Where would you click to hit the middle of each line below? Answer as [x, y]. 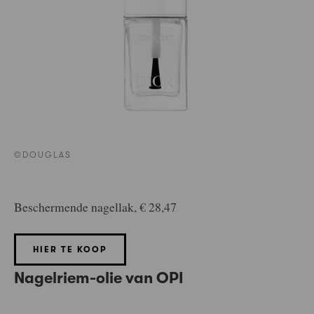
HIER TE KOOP [70, 250]
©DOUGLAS [43, 155]
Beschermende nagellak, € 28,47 [95, 206]
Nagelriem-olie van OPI [99, 278]
